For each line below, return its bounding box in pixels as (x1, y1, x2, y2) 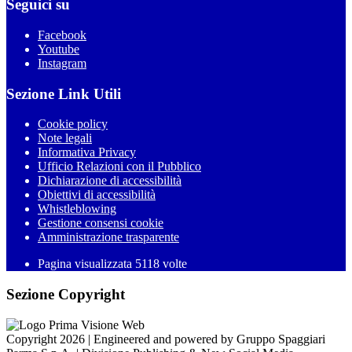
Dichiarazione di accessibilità (38, 174, 181, 188)
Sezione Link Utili (6, 85, 121, 102)
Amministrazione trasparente (38, 230, 179, 244)
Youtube (38, 42, 79, 56)
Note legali (38, 131, 92, 145)
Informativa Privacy (38, 145, 136, 159)
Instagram (38, 56, 86, 70)
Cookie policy (38, 117, 108, 131)
